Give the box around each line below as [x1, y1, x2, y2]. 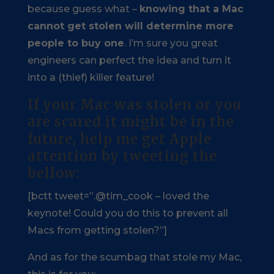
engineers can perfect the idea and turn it [27, 54, 231, 66]
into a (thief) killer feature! [27, 71, 154, 83]
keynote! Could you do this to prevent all [27, 207, 228, 219]
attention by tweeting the [27, 147, 217, 165]
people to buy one [27, 37, 124, 49]
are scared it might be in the [27, 113, 234, 130]
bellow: [27, 164, 80, 182]
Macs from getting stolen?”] [27, 224, 167, 236]
